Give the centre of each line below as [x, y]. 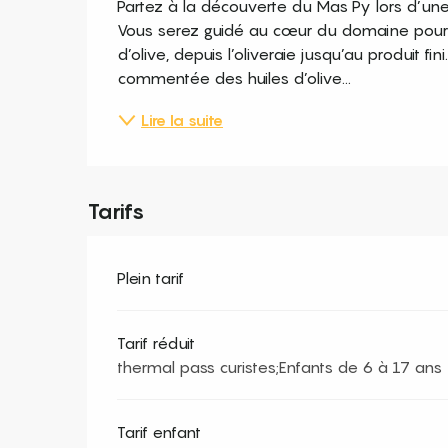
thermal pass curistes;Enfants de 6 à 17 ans [280, 367]
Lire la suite [182, 120]
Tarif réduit [156, 343]
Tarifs [116, 211]
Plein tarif [151, 278]
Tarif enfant [159, 432]
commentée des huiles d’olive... [234, 78]
